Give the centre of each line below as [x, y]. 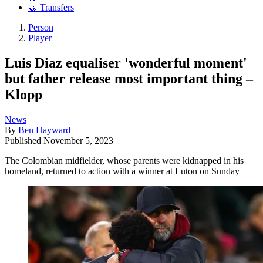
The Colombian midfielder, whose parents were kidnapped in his [124, 160]
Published [24, 140]
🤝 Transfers [51, 8]
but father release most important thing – [129, 78]
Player [40, 38]
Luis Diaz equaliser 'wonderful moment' [126, 63]
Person [41, 28]
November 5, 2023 [78, 140]
